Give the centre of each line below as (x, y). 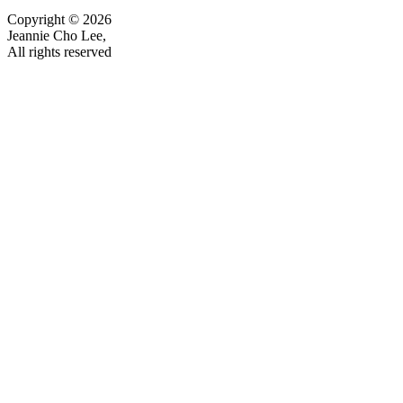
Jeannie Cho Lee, (57, 36)
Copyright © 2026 (59, 19)
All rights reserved (59, 52)
